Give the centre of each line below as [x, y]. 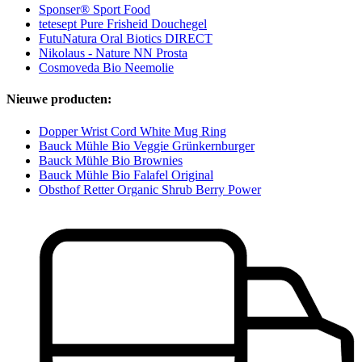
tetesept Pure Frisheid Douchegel [123, 24]
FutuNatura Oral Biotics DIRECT [126, 39]
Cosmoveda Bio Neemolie [106, 68]
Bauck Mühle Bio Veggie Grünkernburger [147, 145]
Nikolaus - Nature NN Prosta [113, 53]
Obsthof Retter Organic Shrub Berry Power [150, 189]
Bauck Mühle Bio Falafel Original [126, 175]
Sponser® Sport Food [95, 10]
